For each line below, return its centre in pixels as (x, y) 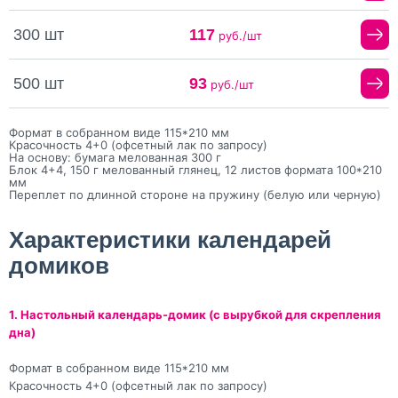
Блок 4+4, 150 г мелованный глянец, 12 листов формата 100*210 (195, 170)
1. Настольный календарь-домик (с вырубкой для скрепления (195, 315)
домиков (59, 266)
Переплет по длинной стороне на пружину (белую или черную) (195, 195)
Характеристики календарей (170, 240)
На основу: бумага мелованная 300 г (115, 158)
